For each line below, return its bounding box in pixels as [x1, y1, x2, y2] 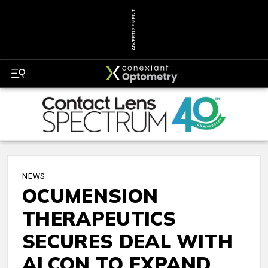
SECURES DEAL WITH [22, 229, 233, 254]
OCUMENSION [22, 184, 159, 208]
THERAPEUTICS [22, 206, 176, 231]
